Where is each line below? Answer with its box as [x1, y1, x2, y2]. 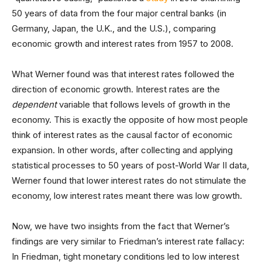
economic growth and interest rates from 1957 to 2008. [12, 38, 233, 49]
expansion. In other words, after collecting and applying [12, 144, 233, 156]
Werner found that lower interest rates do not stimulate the [12, 175, 246, 186]
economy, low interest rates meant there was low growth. [12, 190, 242, 201]
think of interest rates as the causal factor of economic [12, 129, 233, 140]
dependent [12, 99, 57, 110]
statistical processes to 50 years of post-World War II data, [12, 160, 249, 171]
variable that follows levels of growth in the [57, 99, 230, 110]
